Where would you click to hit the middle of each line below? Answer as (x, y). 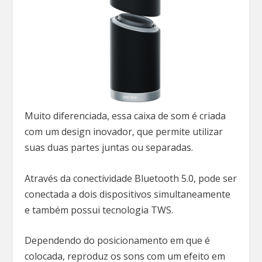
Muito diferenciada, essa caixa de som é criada (125, 116)
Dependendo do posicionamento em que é (118, 241)
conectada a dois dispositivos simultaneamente (128, 194)
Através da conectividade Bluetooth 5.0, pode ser (131, 178)
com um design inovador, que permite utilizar (124, 132)
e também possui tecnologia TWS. (100, 210)
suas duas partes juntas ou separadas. (110, 148)
